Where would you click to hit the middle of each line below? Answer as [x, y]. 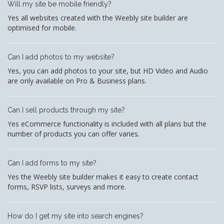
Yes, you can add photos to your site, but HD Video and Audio [108, 71]
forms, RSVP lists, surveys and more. [67, 187]
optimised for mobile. [42, 28]
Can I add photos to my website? [61, 57]
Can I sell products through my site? [66, 110]
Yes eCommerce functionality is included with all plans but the [107, 124]
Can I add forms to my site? [52, 163]
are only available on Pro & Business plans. [77, 81]
